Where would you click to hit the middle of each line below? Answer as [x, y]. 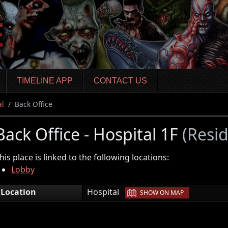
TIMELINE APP [45, 81]
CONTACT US [121, 81]
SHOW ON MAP [162, 192]
